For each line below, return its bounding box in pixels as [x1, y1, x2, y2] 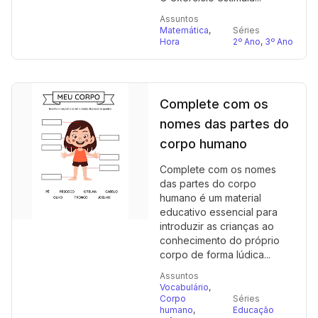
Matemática [160, 25, 209, 35]
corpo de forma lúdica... [160, 248, 270, 261]
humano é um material [160, 192, 261, 204]
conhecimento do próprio [160, 234, 280, 246]
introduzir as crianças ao [160, 220, 274, 232]
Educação [233, 305, 274, 315]
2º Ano [233, 36, 261, 47]
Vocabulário [160, 282, 209, 292]
